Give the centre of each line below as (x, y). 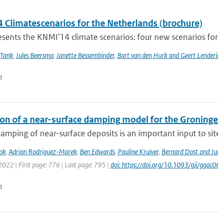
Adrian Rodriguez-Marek (43, 152)
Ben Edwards (97, 152)
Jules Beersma (35, 55)
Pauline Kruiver (138, 152)
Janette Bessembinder (85, 55)
